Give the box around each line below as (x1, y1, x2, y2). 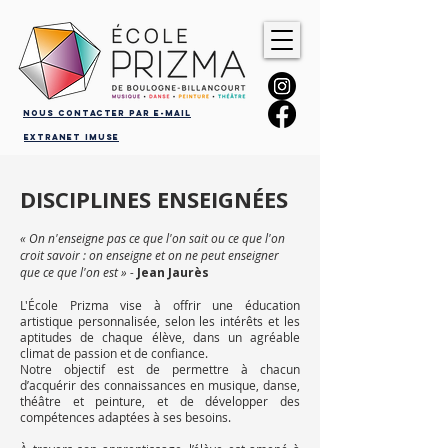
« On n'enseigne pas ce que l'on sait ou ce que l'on (20, 230, 285, 247)
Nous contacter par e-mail (23, 108, 191, 118)
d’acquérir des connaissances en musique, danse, (20, 377, 300, 393)
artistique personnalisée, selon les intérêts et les (20, 313, 300, 329)
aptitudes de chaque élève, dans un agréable (20, 329, 300, 345)
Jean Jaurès (137, 264, 209, 281)
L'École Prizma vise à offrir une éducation (20, 297, 300, 313)
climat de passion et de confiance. (20, 345, 208, 361)
